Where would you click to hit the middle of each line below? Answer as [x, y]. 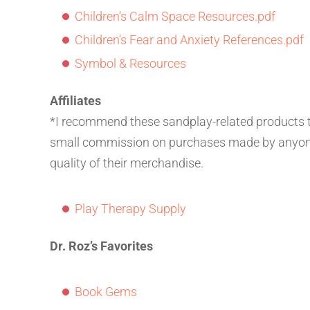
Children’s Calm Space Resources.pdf [175, 17]
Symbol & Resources [130, 64]
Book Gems [106, 292]
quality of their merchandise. [127, 163]
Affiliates [75, 101]
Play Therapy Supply [130, 209]
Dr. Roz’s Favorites [101, 246]
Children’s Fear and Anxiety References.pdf [189, 40]
